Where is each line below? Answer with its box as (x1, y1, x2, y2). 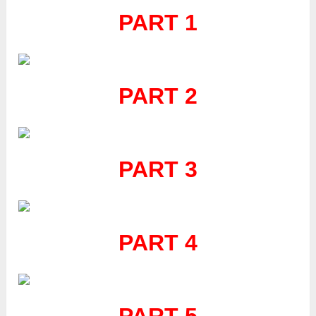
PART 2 (118, 83, 197, 109)
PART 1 (118, 10, 197, 36)
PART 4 (118, 230, 197, 256)
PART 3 (118, 157, 197, 183)
